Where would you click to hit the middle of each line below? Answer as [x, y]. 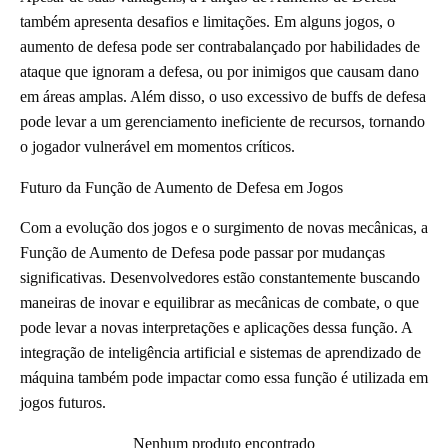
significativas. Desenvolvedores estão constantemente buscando [220, 278]
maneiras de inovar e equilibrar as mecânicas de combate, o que [219, 303]
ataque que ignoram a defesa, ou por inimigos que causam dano [219, 72]
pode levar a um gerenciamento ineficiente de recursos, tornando [222, 122]
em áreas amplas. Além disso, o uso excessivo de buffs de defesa [223, 97]
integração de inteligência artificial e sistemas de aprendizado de [220, 353]
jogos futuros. [63, 403]
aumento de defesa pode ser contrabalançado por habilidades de [220, 47]
